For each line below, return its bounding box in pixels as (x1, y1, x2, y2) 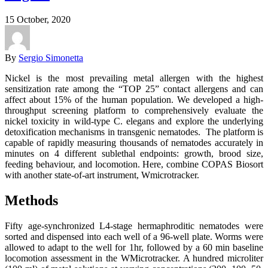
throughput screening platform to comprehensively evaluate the (5, 105, 263, 116)
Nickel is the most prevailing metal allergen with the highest (5, 73, 263, 84)
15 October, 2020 (5, 14, 71, 25)
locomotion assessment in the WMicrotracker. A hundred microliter (5, 253, 263, 264)
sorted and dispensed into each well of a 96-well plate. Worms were (5, 232, 263, 242)
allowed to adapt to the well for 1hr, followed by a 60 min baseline (5, 242, 263, 253)
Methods (5, 193, 58, 209)
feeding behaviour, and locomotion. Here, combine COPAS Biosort (5, 159, 263, 170)
